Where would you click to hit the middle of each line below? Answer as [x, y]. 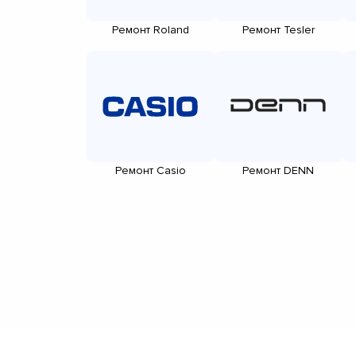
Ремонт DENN [278, 170]
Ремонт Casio [150, 170]
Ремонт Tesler [278, 29]
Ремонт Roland [150, 29]
